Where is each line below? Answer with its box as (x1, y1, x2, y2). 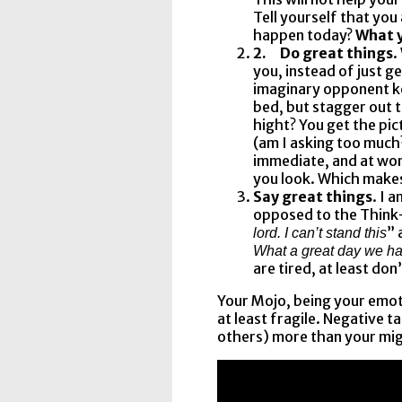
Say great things (253, 187, 372, 205)
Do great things (280, 43, 393, 62)
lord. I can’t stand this (253, 224, 387, 240)
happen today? (253, 25, 355, 44)
